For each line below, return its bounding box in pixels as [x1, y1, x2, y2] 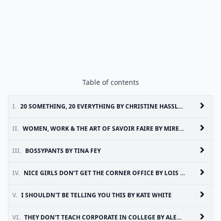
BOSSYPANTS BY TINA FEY [25, 147, 101, 155]
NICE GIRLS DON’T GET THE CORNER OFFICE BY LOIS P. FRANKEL [24, 169, 180, 177]
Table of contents [82, 77, 139, 87]
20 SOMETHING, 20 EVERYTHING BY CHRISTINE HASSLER [20, 102, 178, 110]
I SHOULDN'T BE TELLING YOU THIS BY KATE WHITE [21, 191, 172, 199]
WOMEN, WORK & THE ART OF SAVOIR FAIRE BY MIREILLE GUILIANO [23, 124, 179, 133]
